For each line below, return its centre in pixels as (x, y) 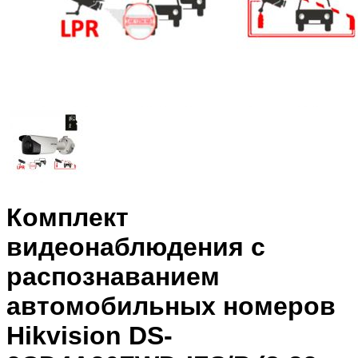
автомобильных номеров (171, 306)
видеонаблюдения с (136, 247)
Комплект (68, 218)
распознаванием (113, 277)
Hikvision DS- (89, 336)
